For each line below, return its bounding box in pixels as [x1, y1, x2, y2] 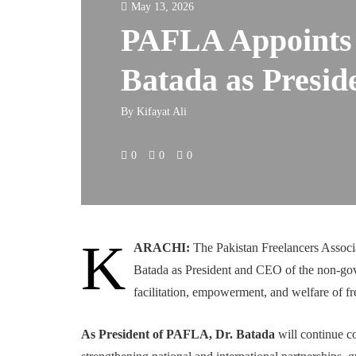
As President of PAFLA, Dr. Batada [81, 327, 275, 341]
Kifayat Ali [137, 106, 187, 118]
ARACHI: [133, 241, 190, 254]
